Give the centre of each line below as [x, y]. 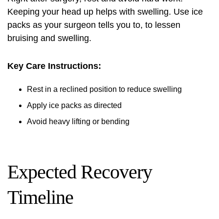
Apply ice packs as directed [74, 105]
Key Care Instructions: [54, 66]
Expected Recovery [80, 172]
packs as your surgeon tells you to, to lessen [94, 25]
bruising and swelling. [49, 38]
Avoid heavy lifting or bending [78, 121]
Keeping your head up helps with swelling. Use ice [105, 12]
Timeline [40, 197]
